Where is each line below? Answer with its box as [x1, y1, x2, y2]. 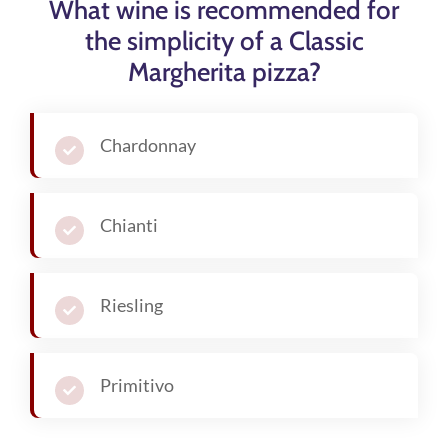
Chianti [99, 213, 158, 236]
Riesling [99, 293, 163, 316]
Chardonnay [99, 133, 196, 156]
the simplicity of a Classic [84, 24, 364, 57]
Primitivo [99, 373, 174, 396]
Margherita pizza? [127, 55, 321, 88]
